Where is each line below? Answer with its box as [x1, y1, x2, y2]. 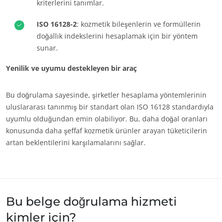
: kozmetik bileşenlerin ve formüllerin [77, 19, 201, 29]
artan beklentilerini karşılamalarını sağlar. [6, 138, 146, 147]
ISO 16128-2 [37, 19, 77, 29]
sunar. [37, 43, 58, 53]
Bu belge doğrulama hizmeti [6, 194, 177, 209]
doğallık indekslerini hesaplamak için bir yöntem [37, 31, 198, 41]
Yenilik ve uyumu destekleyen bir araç [6, 63, 137, 73]
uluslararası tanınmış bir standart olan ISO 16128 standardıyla [6, 102, 214, 111]
